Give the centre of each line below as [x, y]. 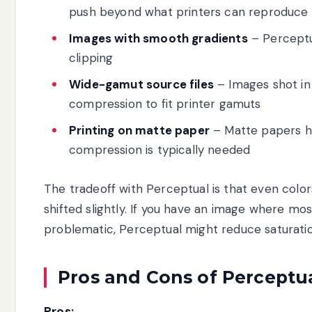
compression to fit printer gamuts [165, 103]
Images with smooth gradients [158, 38]
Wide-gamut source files [141, 84]
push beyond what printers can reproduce [189, 11]
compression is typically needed [160, 149]
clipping [91, 57]
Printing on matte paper [139, 130]
